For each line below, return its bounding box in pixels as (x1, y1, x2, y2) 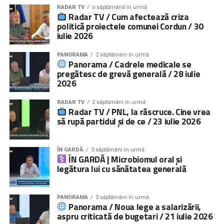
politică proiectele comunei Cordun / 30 (56, 19, 203, 33)
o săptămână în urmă (91, 3, 147, 10)
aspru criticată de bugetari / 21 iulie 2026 (56, 209, 213, 223)
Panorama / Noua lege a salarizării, (66, 199, 201, 213)
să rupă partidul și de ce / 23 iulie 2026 (56, 114, 201, 128)
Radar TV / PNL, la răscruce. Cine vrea (66, 104, 210, 118)
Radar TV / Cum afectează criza (66, 9, 189, 23)
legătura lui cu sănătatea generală (56, 161, 186, 175)
